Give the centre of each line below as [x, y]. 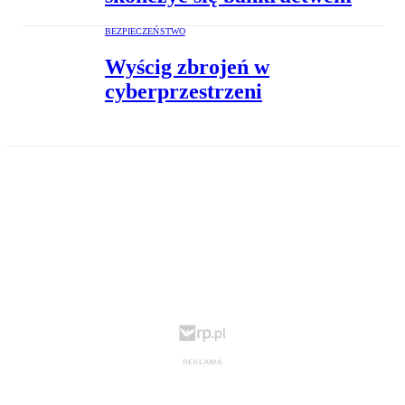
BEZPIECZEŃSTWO [145, 31]
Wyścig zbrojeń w [187, 66]
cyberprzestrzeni [184, 91]
